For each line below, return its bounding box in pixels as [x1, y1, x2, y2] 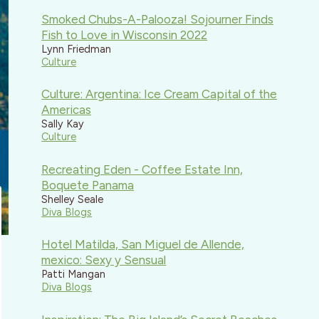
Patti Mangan [41, 268, 106, 281]
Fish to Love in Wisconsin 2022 [41, 27, 208, 42]
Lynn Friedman [41, 42, 112, 56]
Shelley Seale [41, 192, 104, 206]
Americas [41, 103, 92, 117]
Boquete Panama [41, 177, 135, 192]
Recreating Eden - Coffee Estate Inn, [41, 162, 244, 177]
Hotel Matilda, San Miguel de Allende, [41, 237, 245, 252]
